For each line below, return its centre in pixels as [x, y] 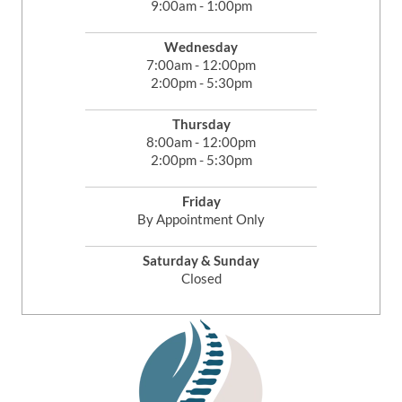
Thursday [201, 123]
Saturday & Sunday [201, 260]
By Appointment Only [201, 218]
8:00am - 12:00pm [201, 141]
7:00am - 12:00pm [201, 64]
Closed [201, 278]
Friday [201, 201]
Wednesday [201, 46]
